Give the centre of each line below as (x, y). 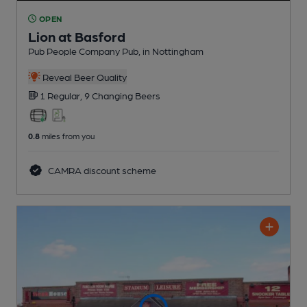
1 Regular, (62, 95)
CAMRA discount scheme (101, 170)
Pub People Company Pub (83, 50)
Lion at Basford (77, 36)
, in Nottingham (171, 50)
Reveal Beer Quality (83, 76)
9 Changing (110, 95)
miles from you (67, 135)
